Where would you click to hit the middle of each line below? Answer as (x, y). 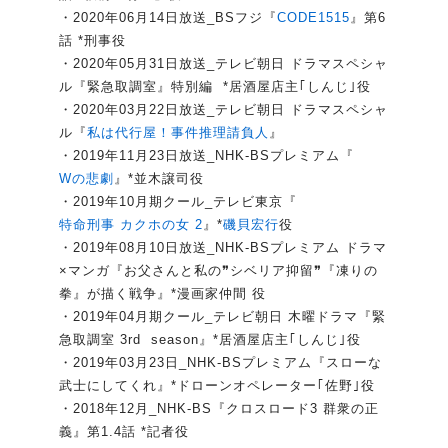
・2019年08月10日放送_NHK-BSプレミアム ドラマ (223, 248)
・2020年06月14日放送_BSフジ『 (168, 18)
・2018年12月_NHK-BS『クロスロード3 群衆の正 (219, 409)
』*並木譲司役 (159, 179)
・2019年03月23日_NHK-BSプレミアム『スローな (220, 363)
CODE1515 (313, 18)
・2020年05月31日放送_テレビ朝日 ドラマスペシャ (223, 64)
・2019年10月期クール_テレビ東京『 (178, 202)
